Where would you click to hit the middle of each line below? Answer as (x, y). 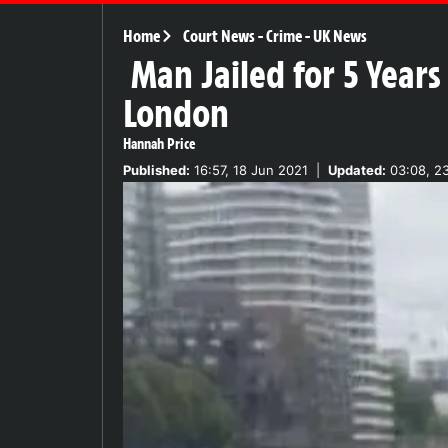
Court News (218, 35)
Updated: (357, 169)
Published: (156, 169)
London (176, 113)
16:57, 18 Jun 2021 (249, 169)
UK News (339, 35)
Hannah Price (159, 143)
